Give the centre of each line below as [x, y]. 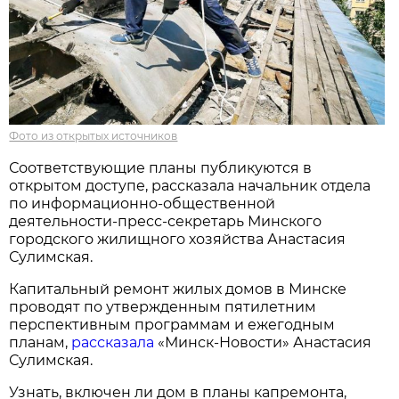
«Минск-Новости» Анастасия [265, 342]
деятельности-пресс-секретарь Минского [166, 221]
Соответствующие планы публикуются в [161, 167]
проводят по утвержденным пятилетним [163, 306]
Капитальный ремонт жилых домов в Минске [178, 289]
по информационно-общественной [142, 203]
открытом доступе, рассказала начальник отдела [190, 185]
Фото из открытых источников [94, 135]
